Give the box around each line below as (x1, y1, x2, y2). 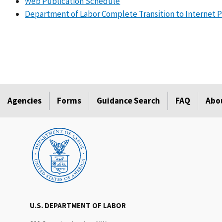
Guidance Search (97, 95, 160, 107)
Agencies (7, 95, 42, 107)
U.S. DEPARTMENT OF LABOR (30, 201, 126, 211)
